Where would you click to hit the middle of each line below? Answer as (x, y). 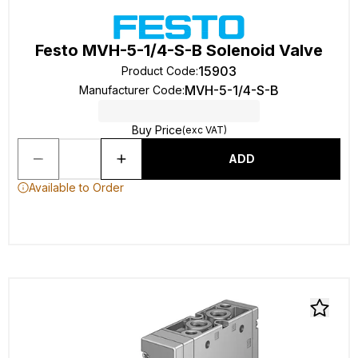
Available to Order (76, 187)
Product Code (159, 71)
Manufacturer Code (131, 90)
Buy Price (157, 130)
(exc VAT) (204, 130)
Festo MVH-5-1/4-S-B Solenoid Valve (179, 50)
